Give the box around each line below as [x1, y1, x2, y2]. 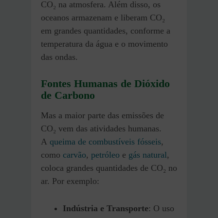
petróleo [91, 150, 120, 160]
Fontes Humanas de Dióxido [41, 77, 170, 90]
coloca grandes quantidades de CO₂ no [41, 163, 177, 173]
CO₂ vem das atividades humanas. [41, 124, 162, 134]
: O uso [148, 203, 174, 214]
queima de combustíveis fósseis [50, 137, 161, 147]
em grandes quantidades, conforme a [41, 25, 170, 36]
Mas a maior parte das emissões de [41, 110, 164, 121]
